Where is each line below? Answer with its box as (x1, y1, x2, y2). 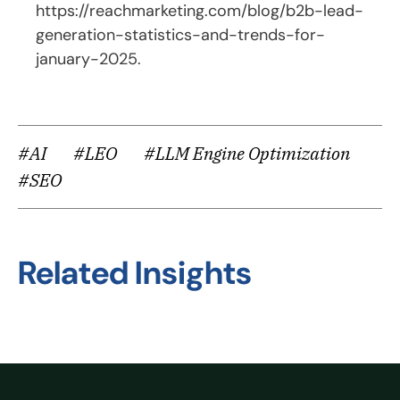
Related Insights (18, 251, 252, 294)
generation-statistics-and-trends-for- (36, 23, 325, 46)
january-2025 (36, 47, 137, 70)
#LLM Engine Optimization (144, 140, 350, 165)
